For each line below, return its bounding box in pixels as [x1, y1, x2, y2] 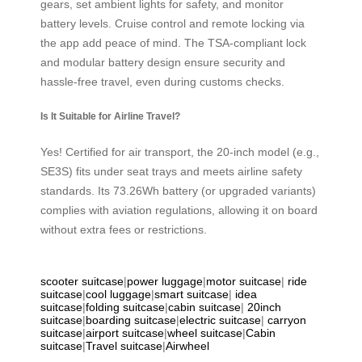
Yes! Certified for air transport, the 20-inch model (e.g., [40, 145, 319, 158]
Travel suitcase [86, 339, 162, 352]
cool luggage [86, 287, 151, 301]
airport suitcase [86, 326, 164, 339]
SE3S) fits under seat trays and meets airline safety [40, 164, 302, 178]
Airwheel [166, 339, 209, 352]
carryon [267, 313, 306, 326]
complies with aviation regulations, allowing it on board [40, 203, 318, 217]
